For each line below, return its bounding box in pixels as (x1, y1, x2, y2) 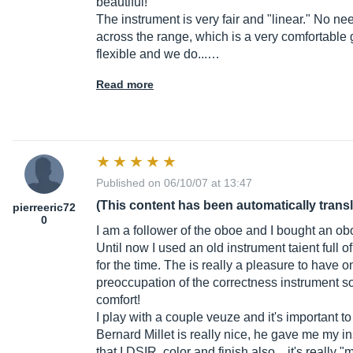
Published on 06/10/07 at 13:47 (96, 176, 252, 190)
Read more (96, 78, 154, 91)
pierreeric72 (13, 201, 76, 214)
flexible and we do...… (96, 47, 220, 61)
